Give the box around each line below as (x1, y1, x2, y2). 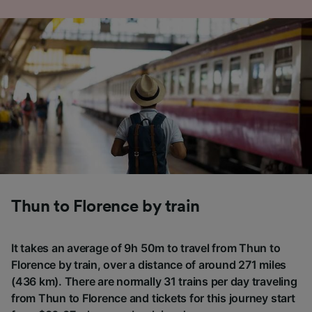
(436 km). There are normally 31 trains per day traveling (11, 274, 297, 288)
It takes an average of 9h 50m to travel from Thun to (11, 240, 281, 255)
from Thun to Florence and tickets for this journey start (11, 290, 295, 305)
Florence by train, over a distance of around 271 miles (11, 257, 287, 272)
